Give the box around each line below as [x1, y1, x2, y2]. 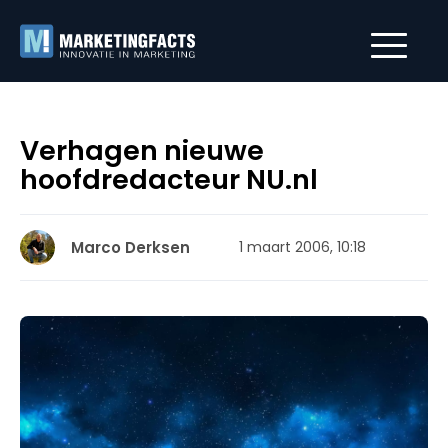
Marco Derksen [71, 237, 190, 258]
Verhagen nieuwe [20, 132, 264, 169]
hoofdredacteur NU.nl [20, 161, 318, 198]
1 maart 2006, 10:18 [239, 237, 366, 257]
